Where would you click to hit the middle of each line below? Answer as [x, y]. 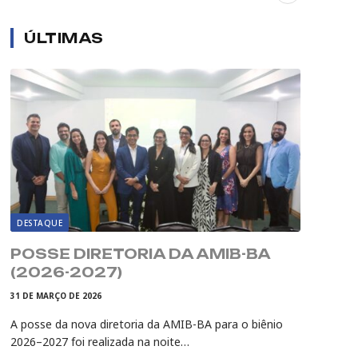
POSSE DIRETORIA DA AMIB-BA [140, 254]
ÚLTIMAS [64, 38]
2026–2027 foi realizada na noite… [100, 342]
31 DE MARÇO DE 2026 [56, 296]
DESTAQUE [40, 223]
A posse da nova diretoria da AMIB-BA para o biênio [147, 324]
